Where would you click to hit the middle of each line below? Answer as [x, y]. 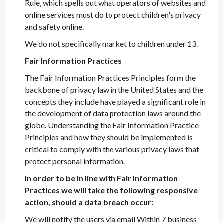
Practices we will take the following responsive [111, 190]
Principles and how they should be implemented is [109, 137]
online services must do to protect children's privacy [113, 15]
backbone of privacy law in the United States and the [114, 89]
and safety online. [54, 27]
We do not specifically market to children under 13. [111, 44]
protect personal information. [75, 161]
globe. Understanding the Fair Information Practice [112, 125]
